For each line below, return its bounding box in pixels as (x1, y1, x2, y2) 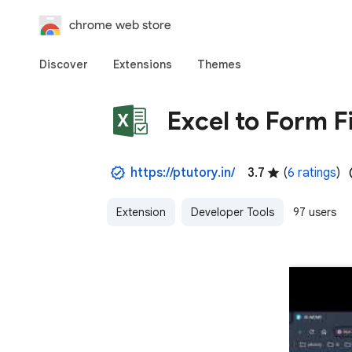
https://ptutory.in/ (130, 165, 235, 181)
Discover (39, 57, 88, 71)
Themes (197, 57, 241, 71)
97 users (293, 205, 336, 219)
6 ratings (288, 165, 336, 181)
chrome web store (69, 17, 171, 32)
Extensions (113, 57, 172, 71)
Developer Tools (191, 205, 274, 219)
